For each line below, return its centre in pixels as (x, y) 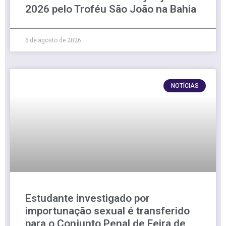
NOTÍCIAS (185, 86)
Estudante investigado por (88, 198)
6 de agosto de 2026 (53, 40)
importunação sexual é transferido (107, 211)
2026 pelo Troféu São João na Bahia (111, 9)
